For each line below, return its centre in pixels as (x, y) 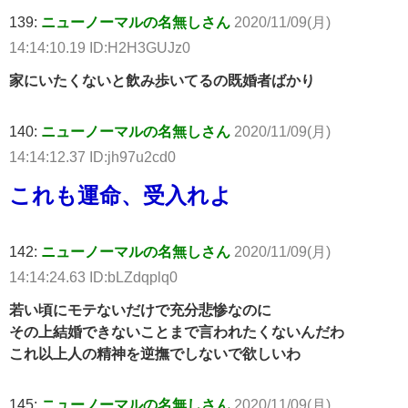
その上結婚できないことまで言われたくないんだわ (177, 332)
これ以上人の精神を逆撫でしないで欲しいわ (155, 354)
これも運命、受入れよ (121, 195)
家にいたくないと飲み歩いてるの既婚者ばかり (162, 81)
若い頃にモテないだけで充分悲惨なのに (140, 310)
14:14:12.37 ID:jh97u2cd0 (92, 157)
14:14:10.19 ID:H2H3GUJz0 (100, 48)
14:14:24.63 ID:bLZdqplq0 (93, 277)
